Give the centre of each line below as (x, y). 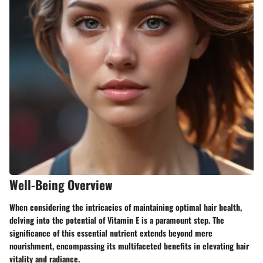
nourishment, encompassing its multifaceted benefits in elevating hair (129, 245)
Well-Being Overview (61, 185)
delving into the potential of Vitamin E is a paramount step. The (117, 220)
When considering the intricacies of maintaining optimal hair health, (126, 207)
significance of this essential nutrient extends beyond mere (111, 232)
